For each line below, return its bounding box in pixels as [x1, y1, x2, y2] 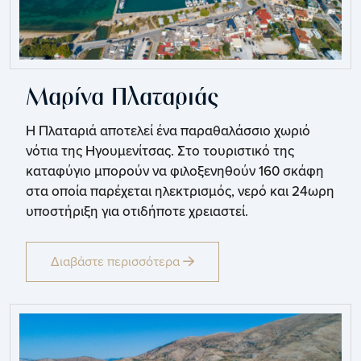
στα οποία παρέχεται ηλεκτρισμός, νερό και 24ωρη [26, 181, 334, 201]
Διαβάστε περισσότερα [51, 252, 183, 272]
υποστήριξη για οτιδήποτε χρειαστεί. [26, 201, 248, 222]
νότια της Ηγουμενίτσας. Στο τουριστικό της [26, 141, 294, 161]
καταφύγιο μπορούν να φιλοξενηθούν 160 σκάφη [26, 161, 324, 181]
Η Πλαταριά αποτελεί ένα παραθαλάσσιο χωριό [26, 121, 310, 141]
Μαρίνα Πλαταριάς [26, 86, 218, 112]
